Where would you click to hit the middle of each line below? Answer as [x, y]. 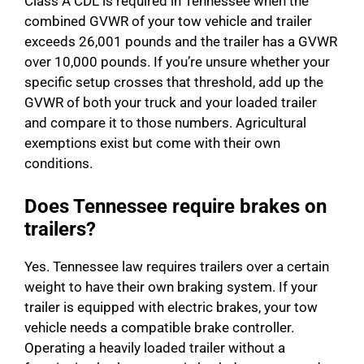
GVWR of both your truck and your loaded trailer [171, 103]
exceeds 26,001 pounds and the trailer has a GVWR [181, 42]
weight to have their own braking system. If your [171, 286]
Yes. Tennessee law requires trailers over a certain [177, 266]
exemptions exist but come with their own [152, 143]
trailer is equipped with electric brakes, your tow [171, 307]
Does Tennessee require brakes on [175, 206]
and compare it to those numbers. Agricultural [165, 123]
